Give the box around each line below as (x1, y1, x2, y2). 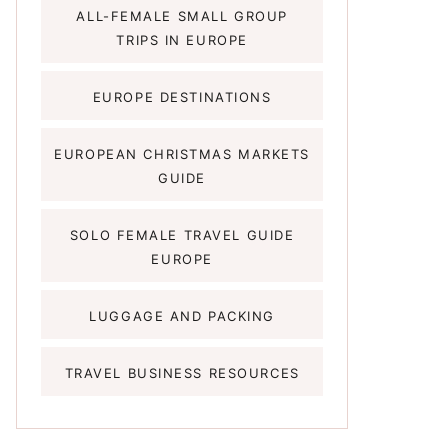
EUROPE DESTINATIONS (92, 88, 272, 105)
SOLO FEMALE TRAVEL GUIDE (69, 226, 295, 243)
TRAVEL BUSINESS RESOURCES (64, 364, 300, 381)
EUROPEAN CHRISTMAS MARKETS (54, 145, 310, 162)
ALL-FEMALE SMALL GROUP (76, 7, 288, 24)
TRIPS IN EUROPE (116, 31, 248, 48)
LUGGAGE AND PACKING (89, 307, 275, 324)
